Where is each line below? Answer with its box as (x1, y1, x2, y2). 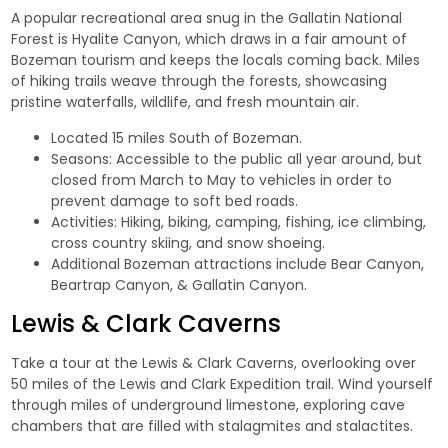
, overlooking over (294, 352, 417, 373)
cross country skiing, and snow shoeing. (51, 232, 326, 253)
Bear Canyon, (331, 253, 425, 274)
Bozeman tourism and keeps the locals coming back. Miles (11, 49, 421, 70)
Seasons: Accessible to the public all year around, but (51, 148, 423, 169)
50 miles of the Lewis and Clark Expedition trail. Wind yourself (11, 373, 434, 394)
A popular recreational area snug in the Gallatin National (11, 7, 403, 28)
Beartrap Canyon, (51, 274, 174, 295)
